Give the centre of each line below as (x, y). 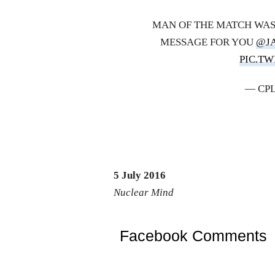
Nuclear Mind (144, 193)
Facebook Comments (193, 236)
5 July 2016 (140, 176)
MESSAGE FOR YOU (208, 42)
